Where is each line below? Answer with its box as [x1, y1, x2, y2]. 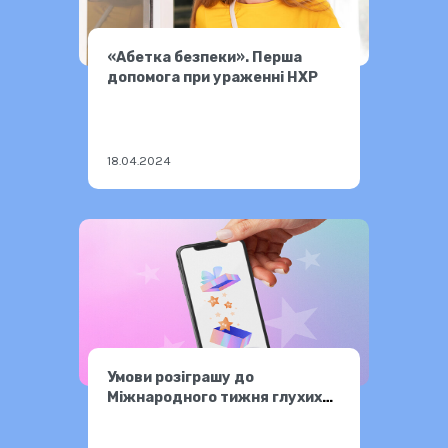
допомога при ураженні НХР [107, 68, 319, 86]
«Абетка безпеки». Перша [107, 48, 303, 66]
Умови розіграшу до [107, 368, 255, 386]
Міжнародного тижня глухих [107, 388, 323, 406]
